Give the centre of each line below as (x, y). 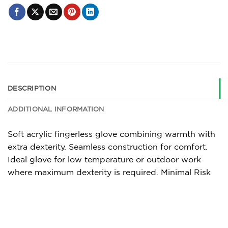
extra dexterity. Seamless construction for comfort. (108, 147)
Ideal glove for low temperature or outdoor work (104, 160)
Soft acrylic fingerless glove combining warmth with (111, 134)
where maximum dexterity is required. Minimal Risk (109, 172)
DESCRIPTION (32, 89)
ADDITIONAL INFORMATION (56, 109)
